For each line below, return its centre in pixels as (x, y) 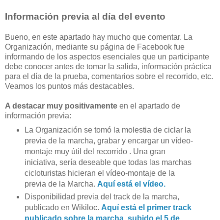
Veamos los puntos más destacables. (69, 86)
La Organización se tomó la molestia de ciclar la (108, 130)
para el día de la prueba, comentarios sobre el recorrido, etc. (109, 76)
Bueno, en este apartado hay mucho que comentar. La (99, 37)
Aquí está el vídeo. (131, 184)
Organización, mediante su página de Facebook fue (95, 47)
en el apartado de (149, 106)
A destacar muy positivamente (61, 106)
